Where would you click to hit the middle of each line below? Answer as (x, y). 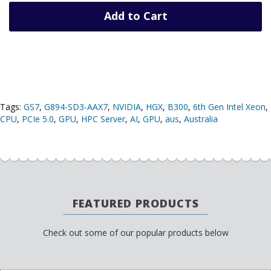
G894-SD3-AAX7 (76, 106)
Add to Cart (135, 15)
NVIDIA (127, 106)
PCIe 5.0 (38, 119)
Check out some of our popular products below (135, 232)
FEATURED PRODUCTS (135, 203)
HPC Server (103, 119)
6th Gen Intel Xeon (229, 106)
